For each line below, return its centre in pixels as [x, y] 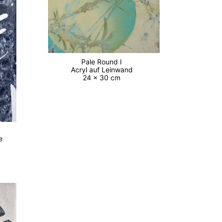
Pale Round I [104, 62]
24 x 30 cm [104, 78]
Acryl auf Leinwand [104, 70]
